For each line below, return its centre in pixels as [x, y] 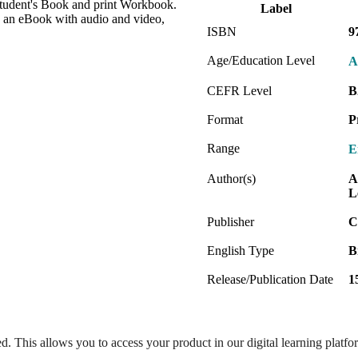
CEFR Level [239, 90]
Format [225, 119]
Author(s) [231, 178]
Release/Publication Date [270, 279]
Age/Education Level [261, 60]
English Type [241, 250]
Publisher [231, 221]
